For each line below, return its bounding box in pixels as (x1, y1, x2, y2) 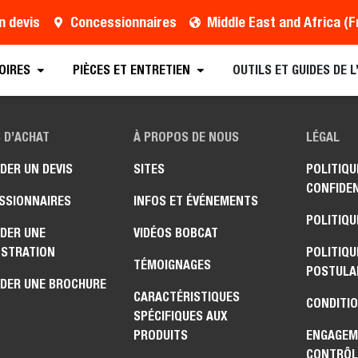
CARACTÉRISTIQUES (133, 289, 241, 304)
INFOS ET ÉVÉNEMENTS (133, 193, 259, 209)
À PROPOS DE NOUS (133, 129, 240, 145)
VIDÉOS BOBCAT (133, 225, 219, 241)
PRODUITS (133, 328, 189, 343)
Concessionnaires (70, 14, 177, 31)
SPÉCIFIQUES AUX (133, 308, 229, 324)
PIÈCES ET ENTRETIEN (72, 62, 190, 78)
